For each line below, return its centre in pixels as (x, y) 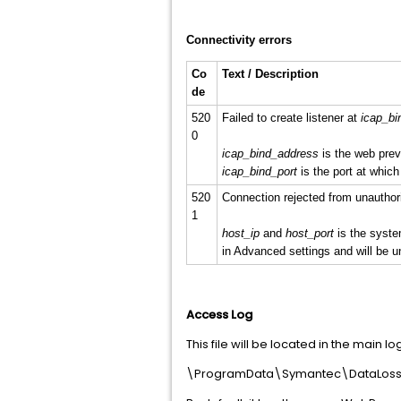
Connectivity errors (239, 40)
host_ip (240, 233)
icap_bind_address (270, 154)
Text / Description (270, 74)
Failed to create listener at (291, 118)
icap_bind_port (259, 171)
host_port (309, 233)
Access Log (219, 315)
